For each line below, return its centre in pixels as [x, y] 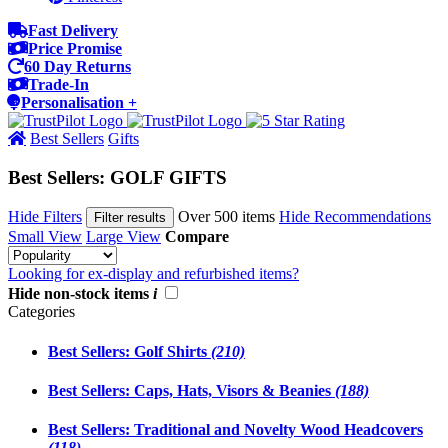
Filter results [130, 218]
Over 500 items [226, 217]
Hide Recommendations [355, 217]
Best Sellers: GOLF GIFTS [117, 177]
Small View [45, 237]
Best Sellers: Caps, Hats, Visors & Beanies [191, 390]
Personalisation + [79, 102]
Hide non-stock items [80, 294]
